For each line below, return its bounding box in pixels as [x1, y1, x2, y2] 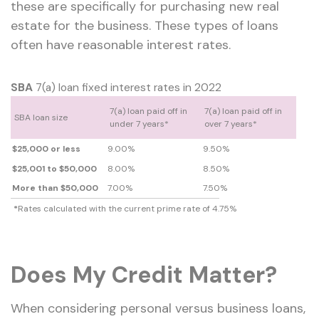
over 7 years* [204, 118, 258, 130]
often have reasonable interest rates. [11, 36, 231, 54]
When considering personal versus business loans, [11, 299, 305, 317]
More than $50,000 [12, 182, 99, 194]
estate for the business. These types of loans [11, 17, 278, 35]
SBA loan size [14, 112, 68, 124]
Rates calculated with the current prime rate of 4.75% [17, 202, 236, 214]
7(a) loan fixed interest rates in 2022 [36, 80, 221, 95]
